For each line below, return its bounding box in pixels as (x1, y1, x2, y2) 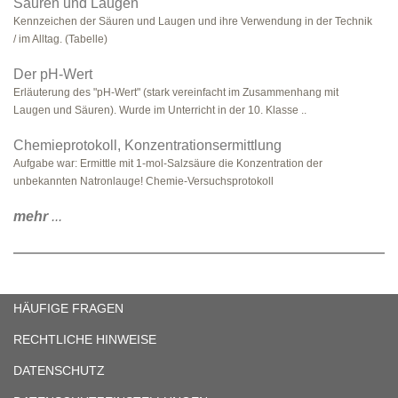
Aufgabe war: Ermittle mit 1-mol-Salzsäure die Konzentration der (13, 157, 322, 170)
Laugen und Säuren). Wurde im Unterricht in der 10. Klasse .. (13, 104, 306, 116)
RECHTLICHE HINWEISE (13, 332, 156, 346)
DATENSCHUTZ (13, 363, 105, 378)
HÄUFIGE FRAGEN (13, 301, 123, 315)
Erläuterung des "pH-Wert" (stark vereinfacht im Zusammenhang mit (13, 86, 338, 99)
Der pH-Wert (13, 67, 92, 82)
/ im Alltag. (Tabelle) (13, 33, 107, 45)
